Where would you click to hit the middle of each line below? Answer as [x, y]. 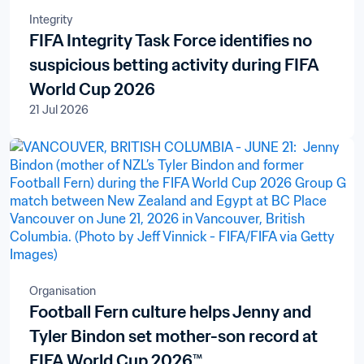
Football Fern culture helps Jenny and [170, 312]
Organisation [63, 290]
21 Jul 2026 [59, 109]
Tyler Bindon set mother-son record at [173, 336]
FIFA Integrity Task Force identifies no [171, 40]
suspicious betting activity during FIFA [174, 65]
